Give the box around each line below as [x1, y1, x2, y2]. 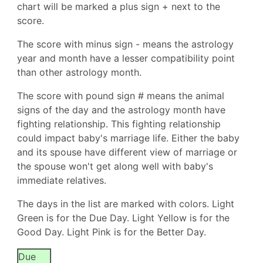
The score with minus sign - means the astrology [16, 38, 234, 50]
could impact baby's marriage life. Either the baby [16, 132, 240, 144]
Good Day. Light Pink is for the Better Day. [16, 226, 206, 238]
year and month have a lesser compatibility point [16, 52, 235, 64]
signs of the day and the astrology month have [16, 104, 225, 116]
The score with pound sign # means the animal [16, 90, 224, 102]
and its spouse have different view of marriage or [16, 146, 237, 158]
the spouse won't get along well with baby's [16, 160, 213, 172]
